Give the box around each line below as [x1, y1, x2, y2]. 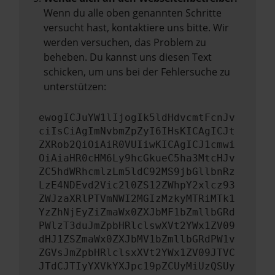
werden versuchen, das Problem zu [44, 36, 206, 49]
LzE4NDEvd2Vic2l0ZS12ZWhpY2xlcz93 [39, 179, 235, 191]
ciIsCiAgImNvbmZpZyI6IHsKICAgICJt [39, 125, 235, 137]
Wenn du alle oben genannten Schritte [44, 6, 222, 20]
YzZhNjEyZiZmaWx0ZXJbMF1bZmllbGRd [39, 206, 235, 218]
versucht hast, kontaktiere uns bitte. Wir [44, 21, 229, 34]
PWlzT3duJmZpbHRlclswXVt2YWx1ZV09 [39, 220, 235, 231]
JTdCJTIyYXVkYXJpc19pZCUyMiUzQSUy [39, 260, 235, 272]
